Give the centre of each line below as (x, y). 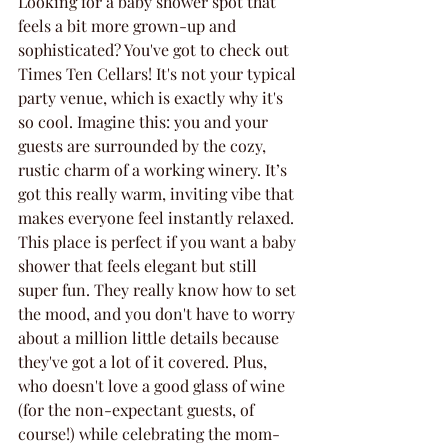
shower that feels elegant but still (139, 265)
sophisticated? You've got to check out (155, 49)
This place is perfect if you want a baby (159, 241)
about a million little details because (150, 337)
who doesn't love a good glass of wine (153, 385)
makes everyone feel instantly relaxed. (158, 217)
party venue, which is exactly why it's (152, 97)
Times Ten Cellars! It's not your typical (159, 73)
